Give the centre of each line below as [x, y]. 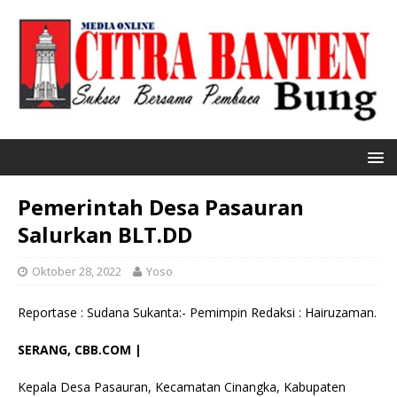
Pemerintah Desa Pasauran [161, 207]
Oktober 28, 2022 [77, 272]
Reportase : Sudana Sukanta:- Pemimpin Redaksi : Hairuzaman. [197, 313]
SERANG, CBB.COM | [80, 350]
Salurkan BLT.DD [105, 235]
